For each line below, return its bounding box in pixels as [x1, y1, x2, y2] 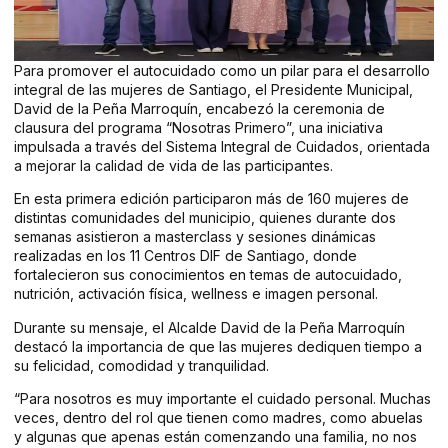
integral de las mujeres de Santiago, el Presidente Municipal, [14, 81, 413, 98]
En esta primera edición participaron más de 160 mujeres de [14, 190, 409, 208]
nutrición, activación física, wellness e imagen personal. [14, 285, 378, 303]
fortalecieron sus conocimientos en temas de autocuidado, [14, 266, 402, 284]
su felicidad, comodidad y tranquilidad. [14, 356, 269, 374]
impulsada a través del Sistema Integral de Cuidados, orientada [14, 138, 430, 155]
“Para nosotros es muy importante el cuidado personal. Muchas [14, 390, 431, 408]
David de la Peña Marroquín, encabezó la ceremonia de [14, 100, 385, 117]
